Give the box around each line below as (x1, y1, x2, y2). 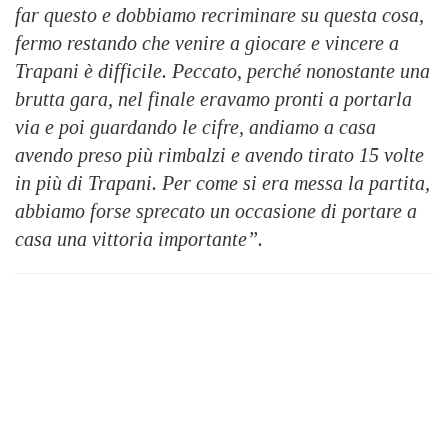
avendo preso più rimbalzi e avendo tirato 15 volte (15, 144, 424, 167)
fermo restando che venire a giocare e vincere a (15, 32, 399, 55)
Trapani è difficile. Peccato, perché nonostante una (15, 60, 430, 83)
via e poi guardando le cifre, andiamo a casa (15, 116, 376, 139)
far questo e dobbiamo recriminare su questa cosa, (15, 4, 424, 27)
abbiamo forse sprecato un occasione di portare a (15, 200, 417, 223)
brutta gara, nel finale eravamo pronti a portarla (15, 88, 412, 111)
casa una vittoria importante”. (15, 228, 268, 251)
